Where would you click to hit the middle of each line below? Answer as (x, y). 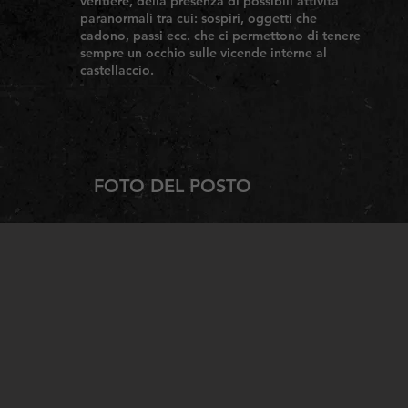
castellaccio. (117, 70)
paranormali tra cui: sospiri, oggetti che (199, 18)
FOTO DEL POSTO (173, 186)
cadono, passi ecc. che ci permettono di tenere (220, 36)
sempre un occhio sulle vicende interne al (204, 53)
